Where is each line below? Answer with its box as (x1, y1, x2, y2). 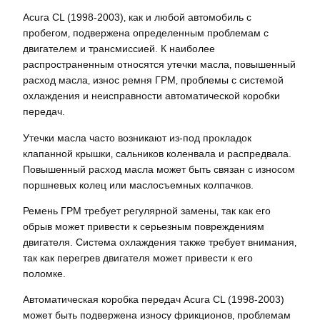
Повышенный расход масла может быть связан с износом (23, 163, 295, 175)
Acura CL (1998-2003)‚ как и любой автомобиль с (23, 11, 251, 24)
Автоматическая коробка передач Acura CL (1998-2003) (23, 294, 284, 306)
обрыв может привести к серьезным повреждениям (23, 220, 264, 232)
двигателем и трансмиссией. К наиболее (23, 43, 215, 55)
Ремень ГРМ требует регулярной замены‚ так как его (23, 204, 271, 216)
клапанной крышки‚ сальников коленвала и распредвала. (23, 147, 291, 159)
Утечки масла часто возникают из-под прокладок (23, 131, 251, 144)
